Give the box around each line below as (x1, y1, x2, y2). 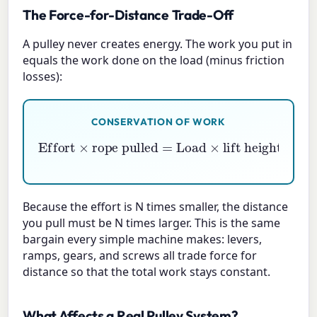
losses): (23, 69, 63, 85)
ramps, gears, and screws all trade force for (23, 247, 258, 263)
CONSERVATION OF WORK (91, 115, 226, 129)
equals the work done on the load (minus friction (23, 52, 285, 69)
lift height (210, 133, 272, 153)
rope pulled (88, 133, 163, 153)
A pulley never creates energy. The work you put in (23, 36, 293, 52)
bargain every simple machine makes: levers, (23, 231, 263, 247)
